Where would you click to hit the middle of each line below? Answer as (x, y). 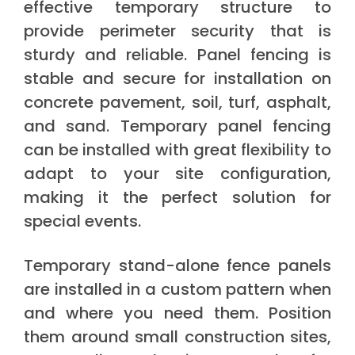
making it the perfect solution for (177, 198)
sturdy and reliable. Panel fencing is (177, 55)
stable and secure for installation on (177, 79)
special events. (82, 221)
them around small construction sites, (177, 337)
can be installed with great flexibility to (177, 150)
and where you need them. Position (177, 313)
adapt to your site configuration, (177, 174)
